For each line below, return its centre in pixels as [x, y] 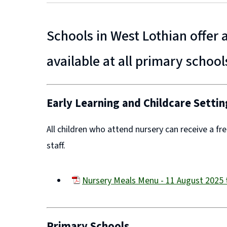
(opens [94, 193]
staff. [56, 146]
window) [98, 218]
